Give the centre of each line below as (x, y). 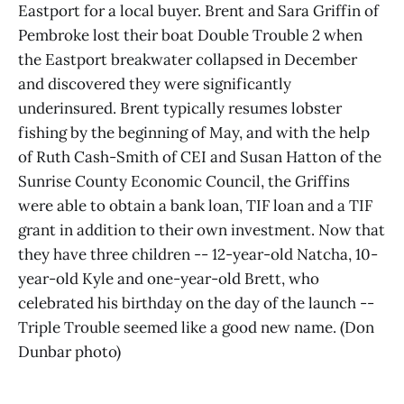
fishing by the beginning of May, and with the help (194, 132)
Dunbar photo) (69, 351)
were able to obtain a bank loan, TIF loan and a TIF (195, 205)
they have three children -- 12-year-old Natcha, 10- (198, 254)
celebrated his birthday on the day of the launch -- (196, 303)
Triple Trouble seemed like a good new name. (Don (196, 327)
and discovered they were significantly (155, 83)
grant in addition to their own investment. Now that (202, 230)
